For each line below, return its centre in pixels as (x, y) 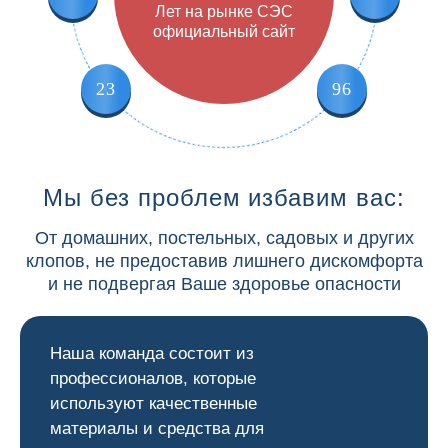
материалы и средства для (157, 428)
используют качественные (153, 403)
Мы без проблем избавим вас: (224, 197)
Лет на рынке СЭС (224, 11)
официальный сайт (224, 31)
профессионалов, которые (153, 378)
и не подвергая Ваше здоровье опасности (224, 284)
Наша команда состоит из (152, 353)
